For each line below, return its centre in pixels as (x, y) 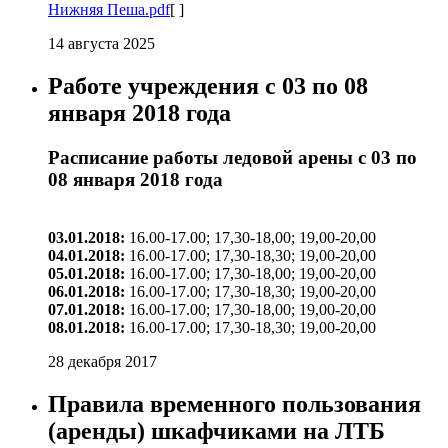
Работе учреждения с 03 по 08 (208, 86)
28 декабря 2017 (102, 361)
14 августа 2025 (101, 44)
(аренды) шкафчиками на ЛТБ (216, 430)
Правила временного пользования (234, 403)
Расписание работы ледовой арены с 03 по (232, 157)
